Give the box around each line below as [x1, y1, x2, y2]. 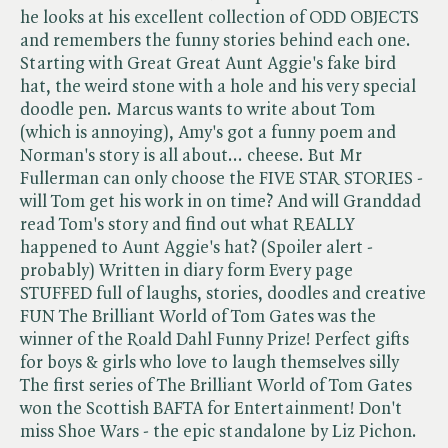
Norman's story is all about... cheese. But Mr [20, 146, 362, 165]
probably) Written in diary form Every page [20, 261, 353, 280]
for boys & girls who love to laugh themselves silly [20, 353, 399, 372]
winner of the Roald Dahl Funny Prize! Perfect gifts [20, 330, 409, 349]
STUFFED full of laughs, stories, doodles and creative [20, 284, 426, 303]
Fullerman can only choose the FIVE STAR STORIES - [20, 169, 423, 188]
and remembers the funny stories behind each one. [20, 31, 411, 50]
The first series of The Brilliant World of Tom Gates [20, 376, 412, 395]
